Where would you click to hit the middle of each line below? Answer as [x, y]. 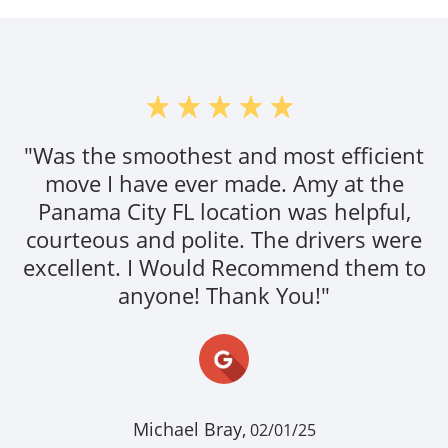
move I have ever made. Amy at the [224, 183]
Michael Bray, [189, 429]
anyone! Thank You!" [224, 295]
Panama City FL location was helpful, [224, 211]
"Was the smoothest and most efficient [224, 155]
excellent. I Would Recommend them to [224, 267]
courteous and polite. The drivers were [224, 239]
